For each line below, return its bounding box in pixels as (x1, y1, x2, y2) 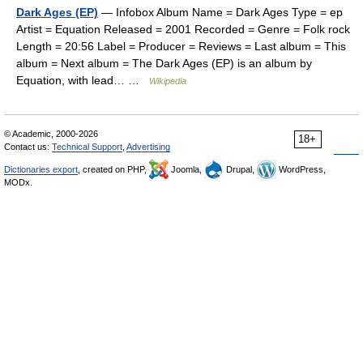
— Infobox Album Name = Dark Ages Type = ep (98, 6, 343, 19)
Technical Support (52, 142, 122, 152)
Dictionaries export (4, 164, 78, 174)
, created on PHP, (78, 164, 149, 174)
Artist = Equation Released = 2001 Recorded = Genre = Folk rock (16, 23, 350, 36)
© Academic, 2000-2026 (4, 129, 98, 139)
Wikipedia (149, 76, 186, 86)
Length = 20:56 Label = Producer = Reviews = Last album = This (16, 40, 346, 53)
